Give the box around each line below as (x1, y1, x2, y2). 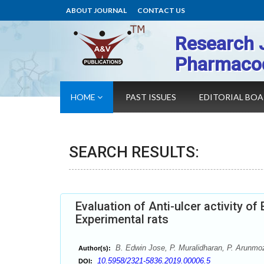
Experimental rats (75, 212, 169, 226)
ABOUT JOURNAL (66, 6, 127, 15)
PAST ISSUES (126, 92, 176, 102)
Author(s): (78, 245, 111, 252)
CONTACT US (137, 6, 185, 15)
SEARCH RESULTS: (69, 143, 199, 161)
